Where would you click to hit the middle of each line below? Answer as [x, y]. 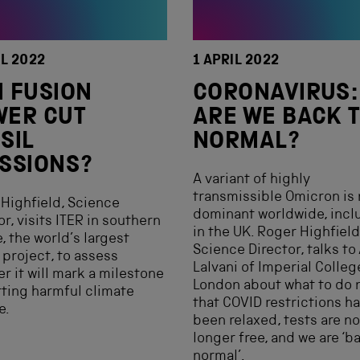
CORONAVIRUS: [276, 95]
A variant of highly [252, 180]
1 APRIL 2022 [236, 61]
